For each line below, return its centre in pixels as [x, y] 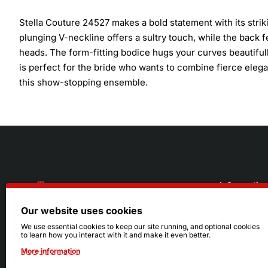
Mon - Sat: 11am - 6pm [77, 247]
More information [51, 251]
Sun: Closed [57, 258]
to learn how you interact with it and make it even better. [116, 235]
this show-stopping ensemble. [83, 82]
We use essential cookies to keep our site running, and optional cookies [140, 226]
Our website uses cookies [82, 211]
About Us [237, 216]
